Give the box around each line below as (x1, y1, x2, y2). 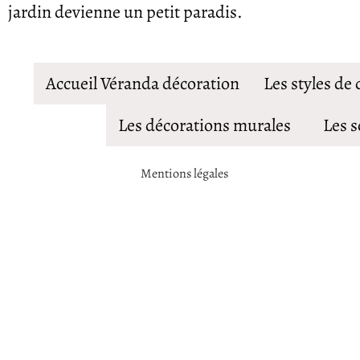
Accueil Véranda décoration (45, 71, 239, 96)
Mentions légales (140, 164, 231, 182)
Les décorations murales (117, 112, 291, 137)
